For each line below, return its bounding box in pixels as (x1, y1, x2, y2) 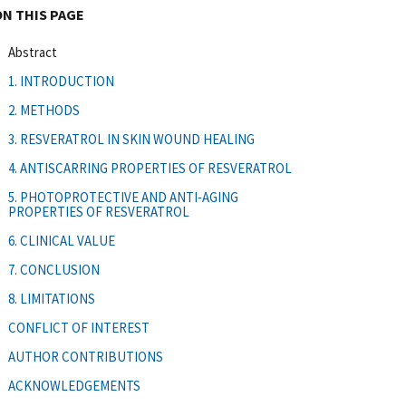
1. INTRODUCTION (8, 72, 114, 90)
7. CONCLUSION (8, 260, 100, 278)
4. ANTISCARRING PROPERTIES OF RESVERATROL (8, 159, 292, 177)
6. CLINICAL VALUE (8, 231, 115, 249)
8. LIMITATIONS (8, 289, 95, 307)
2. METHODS (8, 101, 80, 119)
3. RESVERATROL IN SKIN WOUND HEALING (8, 130, 255, 148)
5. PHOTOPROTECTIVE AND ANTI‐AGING (8, 188, 238, 206)
